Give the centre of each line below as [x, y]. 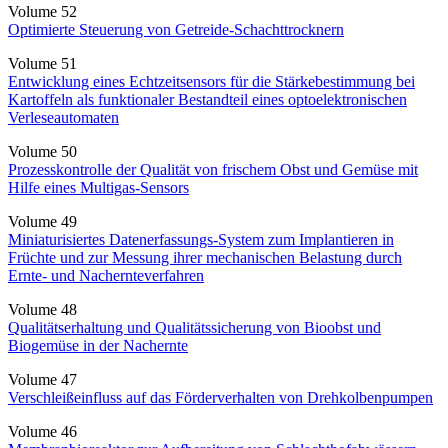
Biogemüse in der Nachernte [98, 345]
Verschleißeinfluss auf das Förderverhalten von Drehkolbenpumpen [220, 397]
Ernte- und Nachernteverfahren [106, 275]
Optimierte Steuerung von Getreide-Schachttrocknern [176, 29]
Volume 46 [42, 431]
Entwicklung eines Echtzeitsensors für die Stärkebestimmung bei [211, 81]
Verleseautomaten [63, 117]
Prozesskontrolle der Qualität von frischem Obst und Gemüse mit [213, 169]
